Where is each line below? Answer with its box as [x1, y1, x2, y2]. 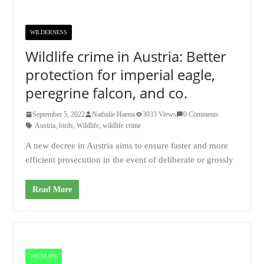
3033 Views [142, 110, 176, 118]
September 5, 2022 [32, 110, 85, 118]
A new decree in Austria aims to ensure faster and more [25, 140, 228, 150]
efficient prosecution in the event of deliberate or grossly [25, 154, 233, 164]
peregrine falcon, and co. [25, 82, 187, 103]
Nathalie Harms [91, 110, 136, 118]
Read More [32, 185, 72, 194]
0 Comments [183, 110, 219, 118]
